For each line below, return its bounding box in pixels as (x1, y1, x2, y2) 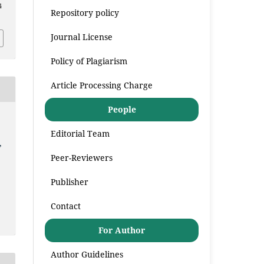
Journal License (51, 31, 113, 42)
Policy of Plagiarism (51, 55, 128, 67)
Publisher (51, 176, 89, 187)
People (107, 103, 136, 115)
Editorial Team (51, 127, 110, 139)
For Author (98, 224, 146, 236)
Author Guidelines (51, 248, 124, 260)
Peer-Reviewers (51, 151, 113, 163)
